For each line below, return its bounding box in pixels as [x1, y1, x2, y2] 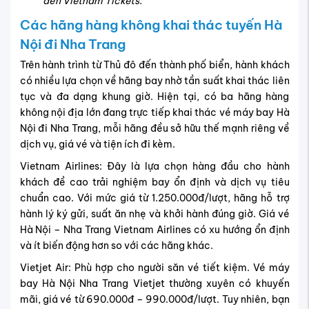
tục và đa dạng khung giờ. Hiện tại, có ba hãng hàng [19, 90, 290, 103]
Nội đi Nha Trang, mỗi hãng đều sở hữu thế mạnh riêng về [19, 121, 290, 134]
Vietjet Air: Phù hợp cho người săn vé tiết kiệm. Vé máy [19, 261, 290, 274]
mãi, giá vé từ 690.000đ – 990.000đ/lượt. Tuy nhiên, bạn [19, 292, 290, 306]
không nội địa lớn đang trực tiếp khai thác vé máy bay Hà [19, 106, 290, 119]
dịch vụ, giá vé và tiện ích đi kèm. [19, 137, 175, 150]
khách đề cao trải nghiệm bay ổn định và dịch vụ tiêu [19, 175, 290, 188]
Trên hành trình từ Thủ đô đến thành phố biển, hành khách [19, 58, 290, 71]
